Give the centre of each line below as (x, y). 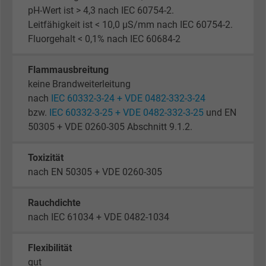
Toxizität (46, 158)
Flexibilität (50, 248)
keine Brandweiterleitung (79, 84)
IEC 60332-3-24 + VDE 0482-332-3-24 (128, 99)
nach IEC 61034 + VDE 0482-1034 (99, 217)
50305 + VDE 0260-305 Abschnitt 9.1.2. (110, 127)
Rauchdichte (54, 203)
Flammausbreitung (68, 70)
